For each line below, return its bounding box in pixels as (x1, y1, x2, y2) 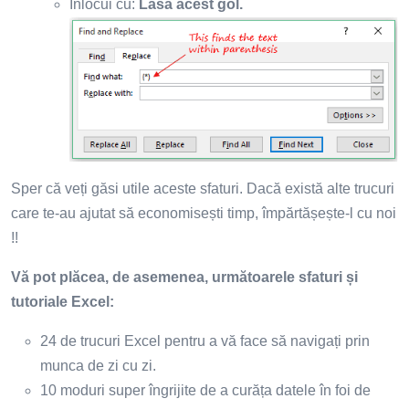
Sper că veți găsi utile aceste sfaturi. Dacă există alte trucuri (11, 180, 394, 196)
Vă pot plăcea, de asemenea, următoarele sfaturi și (11, 268, 358, 285)
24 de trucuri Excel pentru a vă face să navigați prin (40, 332, 370, 349)
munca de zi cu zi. (40, 357, 156, 373)
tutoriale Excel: (11, 293, 114, 309)
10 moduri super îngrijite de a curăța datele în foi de (40, 382, 371, 398)
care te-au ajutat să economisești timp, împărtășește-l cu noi (11, 204, 396, 221)
